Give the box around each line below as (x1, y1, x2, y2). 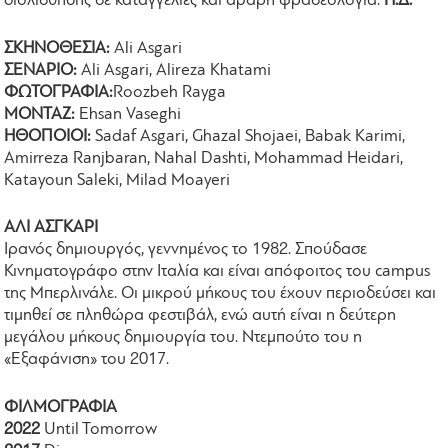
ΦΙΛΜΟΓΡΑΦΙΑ (4, 398, 118, 416)
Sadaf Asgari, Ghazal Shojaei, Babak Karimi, (95, 127, 406, 145)
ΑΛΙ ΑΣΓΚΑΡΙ (4, 219, 99, 237)
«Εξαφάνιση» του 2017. (4, 351, 170, 369)
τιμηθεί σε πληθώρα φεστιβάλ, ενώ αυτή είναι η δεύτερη (4, 307, 397, 325)
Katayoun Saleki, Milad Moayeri (4, 171, 231, 189)
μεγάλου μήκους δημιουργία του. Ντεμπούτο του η (4, 329, 363, 347)
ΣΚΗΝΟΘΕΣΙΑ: (4, 39, 115, 57)
